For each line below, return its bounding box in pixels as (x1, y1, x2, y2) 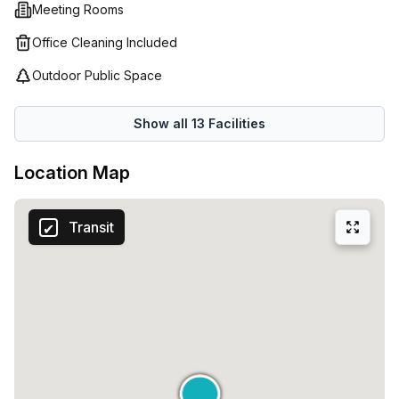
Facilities (205, 116, 265, 131)
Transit (69, 218, 114, 236)
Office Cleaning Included (32, 35, 177, 50)
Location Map (14, 162, 130, 183)
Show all (134, 116, 191, 131)
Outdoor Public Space (32, 68, 162, 83)
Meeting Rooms (32, 2, 124, 17)
